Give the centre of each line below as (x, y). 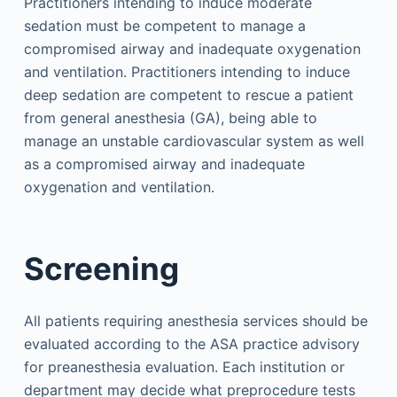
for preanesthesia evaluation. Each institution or (184, 367)
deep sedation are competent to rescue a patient (188, 95)
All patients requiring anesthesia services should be (195, 321)
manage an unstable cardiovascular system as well (194, 141)
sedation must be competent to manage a (164, 26)
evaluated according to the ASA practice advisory (191, 344)
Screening (101, 268)
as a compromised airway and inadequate (164, 164)
